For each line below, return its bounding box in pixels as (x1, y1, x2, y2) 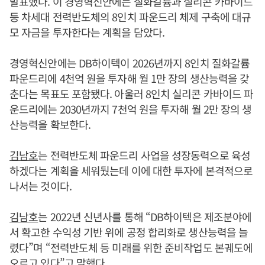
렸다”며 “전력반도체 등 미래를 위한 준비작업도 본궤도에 (9, 239, 253, 255)
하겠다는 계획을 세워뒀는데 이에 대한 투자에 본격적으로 (9, 162, 253, 178)
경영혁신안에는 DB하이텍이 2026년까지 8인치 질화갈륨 (9, 54, 250, 70)
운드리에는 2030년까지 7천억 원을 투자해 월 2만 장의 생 (9, 101, 252, 117)
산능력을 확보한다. (9, 116, 91, 132)
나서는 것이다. (9, 177, 72, 193)
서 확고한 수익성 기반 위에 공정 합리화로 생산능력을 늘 (9, 224, 248, 240)
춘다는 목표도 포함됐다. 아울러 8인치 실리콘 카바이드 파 (9, 85, 254, 101)
